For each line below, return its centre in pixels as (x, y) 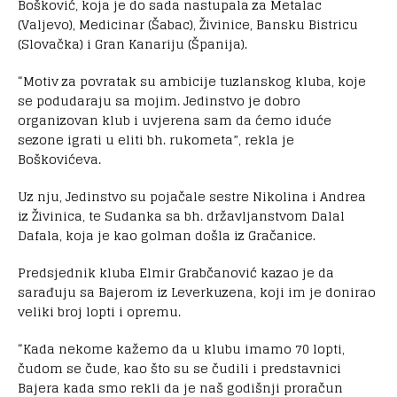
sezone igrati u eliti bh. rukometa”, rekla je (156, 139)
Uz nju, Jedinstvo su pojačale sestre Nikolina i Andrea (192, 196)
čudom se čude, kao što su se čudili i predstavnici (179, 368)
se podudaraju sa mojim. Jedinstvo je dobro (159, 100)
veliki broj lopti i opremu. (99, 311)
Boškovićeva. (59, 159)
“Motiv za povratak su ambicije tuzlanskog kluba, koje (192, 81)
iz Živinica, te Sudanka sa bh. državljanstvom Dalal (181, 215)
